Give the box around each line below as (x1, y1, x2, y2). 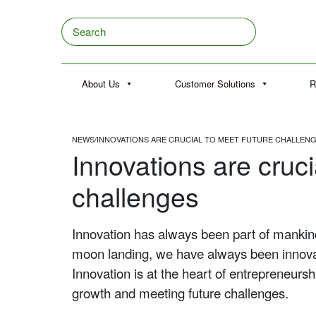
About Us (82, 77, 121, 90)
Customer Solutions (174, 77, 255, 90)
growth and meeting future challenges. (72, 283, 288, 302)
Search (59, 24, 92, 39)
